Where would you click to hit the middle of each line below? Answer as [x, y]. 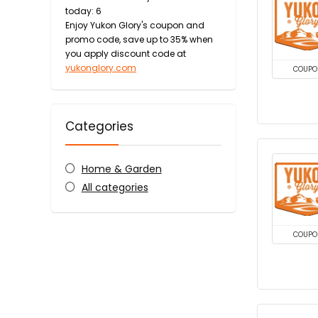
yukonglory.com [101, 67]
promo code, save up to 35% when [139, 39]
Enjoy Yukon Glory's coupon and [135, 25]
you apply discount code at [126, 53]
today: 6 [83, 11]
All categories [115, 187]
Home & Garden [121, 169]
